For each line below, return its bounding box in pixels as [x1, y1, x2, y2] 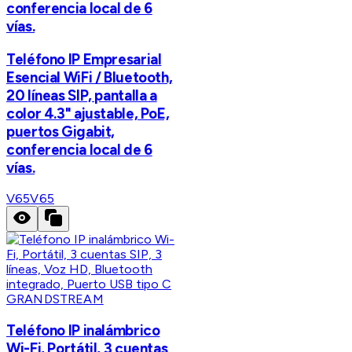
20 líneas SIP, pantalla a [6, 86, 157, 104]
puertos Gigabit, [6, 122, 115, 141]
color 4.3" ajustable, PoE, [6, 104, 170, 123]
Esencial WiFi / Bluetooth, [6, 68, 173, 86]
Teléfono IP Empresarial [6, 49, 162, 68]
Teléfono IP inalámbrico [6, 321, 160, 339]
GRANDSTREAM [6, 291, 104, 307]
